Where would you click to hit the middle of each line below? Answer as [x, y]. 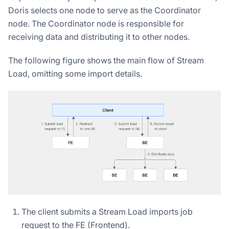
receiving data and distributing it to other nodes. [99, 37]
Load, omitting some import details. [75, 73]
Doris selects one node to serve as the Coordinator [105, 10]
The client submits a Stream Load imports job [107, 211]
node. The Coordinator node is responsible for [96, 23]
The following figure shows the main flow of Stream [106, 60]
